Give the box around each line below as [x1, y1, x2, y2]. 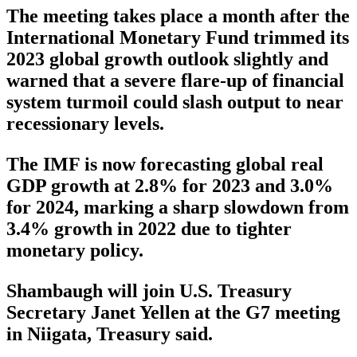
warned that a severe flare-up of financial [6, 70, 344, 92]
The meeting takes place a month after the [6, 6, 350, 27]
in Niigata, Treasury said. [6, 324, 213, 345]
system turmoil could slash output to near [6, 92, 343, 113]
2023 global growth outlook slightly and [6, 49, 328, 70]
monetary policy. [6, 240, 143, 261]
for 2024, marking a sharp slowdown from [6, 197, 349, 218]
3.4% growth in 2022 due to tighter [6, 218, 292, 240]
